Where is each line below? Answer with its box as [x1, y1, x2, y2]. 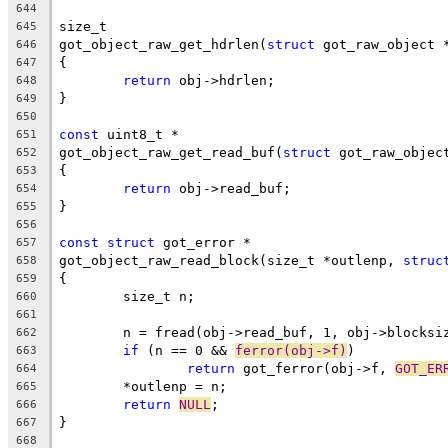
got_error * [155, 234, 251, 250]
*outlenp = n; [123, 378, 227, 394]
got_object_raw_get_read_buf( [59, 144, 283, 160]
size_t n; [123, 288, 195, 304]
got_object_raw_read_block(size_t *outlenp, [59, 252, 403, 268]
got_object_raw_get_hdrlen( [59, 36, 267, 52]
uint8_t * [99, 126, 179, 142]
